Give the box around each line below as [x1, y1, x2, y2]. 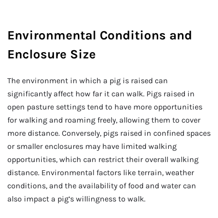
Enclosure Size [7, 47, 96, 62]
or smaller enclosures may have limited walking [7, 141, 177, 151]
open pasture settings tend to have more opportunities [7, 102, 202, 111]
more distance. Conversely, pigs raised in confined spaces [7, 128, 211, 138]
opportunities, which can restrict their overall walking [7, 154, 199, 164]
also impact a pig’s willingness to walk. [7, 194, 145, 203]
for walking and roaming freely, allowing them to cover [7, 115, 200, 125]
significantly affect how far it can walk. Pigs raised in [7, 89, 195, 98]
